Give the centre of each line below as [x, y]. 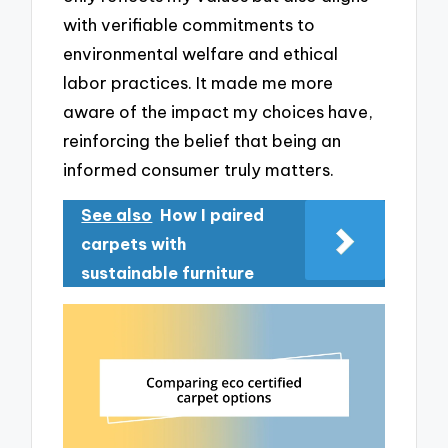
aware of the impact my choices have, [218, 112]
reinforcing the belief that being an [202, 141]
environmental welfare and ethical [201, 54]
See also [117, 215]
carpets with [134, 244]
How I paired [212, 215]
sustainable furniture [168, 273]
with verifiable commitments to [189, 25]
